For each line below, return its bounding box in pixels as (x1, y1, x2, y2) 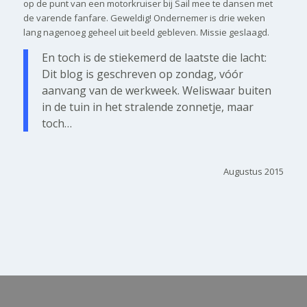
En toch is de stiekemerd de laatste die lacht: (41, 49, 267, 65)
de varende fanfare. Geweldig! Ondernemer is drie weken (23, 12, 265, 25)
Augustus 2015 (223, 165, 284, 178)
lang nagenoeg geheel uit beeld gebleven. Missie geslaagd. (23, 26, 269, 39)
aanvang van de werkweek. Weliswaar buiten (41, 82, 271, 98)
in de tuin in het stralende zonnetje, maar (41, 99, 254, 114)
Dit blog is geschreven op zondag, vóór (41, 66, 243, 82)
